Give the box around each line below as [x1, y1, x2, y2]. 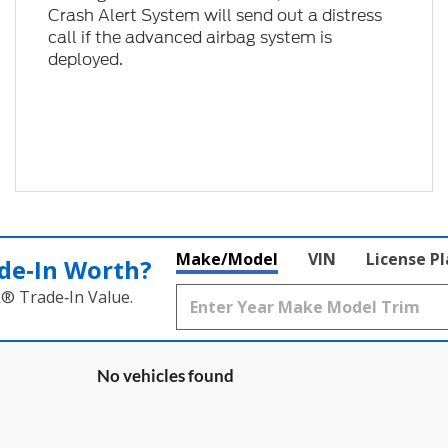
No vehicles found [96, 364, 234, 386]
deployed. [47, 48, 123, 72]
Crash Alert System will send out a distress [47, 4, 382, 28]
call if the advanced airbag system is [47, 26, 332, 50]
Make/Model [176, 247, 278, 270]
